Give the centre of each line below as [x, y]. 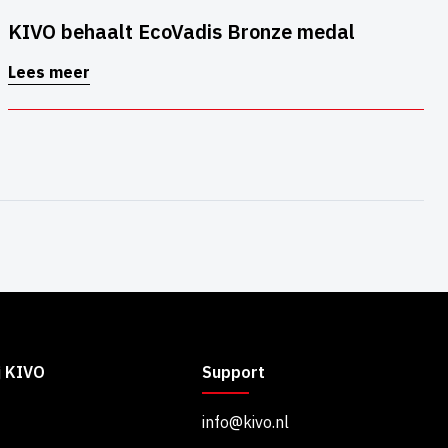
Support [233, 372]
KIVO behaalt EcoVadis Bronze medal [181, 32]
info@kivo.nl [245, 422]
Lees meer [49, 72]
